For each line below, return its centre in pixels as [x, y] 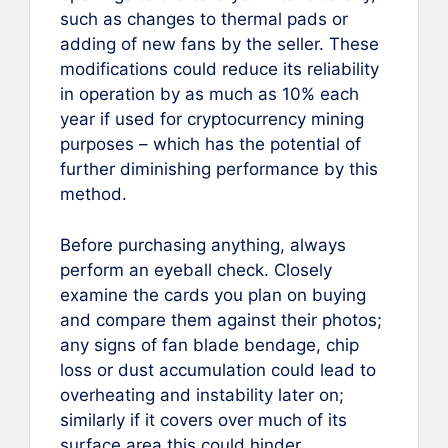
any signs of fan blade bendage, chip [209, 344]
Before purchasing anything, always [203, 244]
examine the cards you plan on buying [213, 294]
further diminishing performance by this [219, 169]
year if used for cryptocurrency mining [212, 119]
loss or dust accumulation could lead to [218, 369]
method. [93, 194]
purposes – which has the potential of [210, 144]
